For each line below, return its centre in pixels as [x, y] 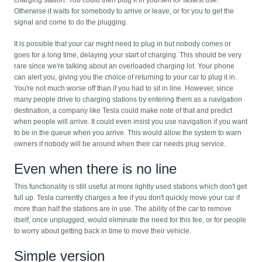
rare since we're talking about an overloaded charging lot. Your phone [125, 66]
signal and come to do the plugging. [71, 23]
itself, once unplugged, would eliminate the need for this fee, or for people [130, 220]
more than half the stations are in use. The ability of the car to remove [123, 209]
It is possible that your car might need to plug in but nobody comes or [123, 44]
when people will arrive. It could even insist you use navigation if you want [131, 122]
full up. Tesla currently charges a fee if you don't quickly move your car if [127, 198]
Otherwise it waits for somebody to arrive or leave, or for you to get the [124, 11]
